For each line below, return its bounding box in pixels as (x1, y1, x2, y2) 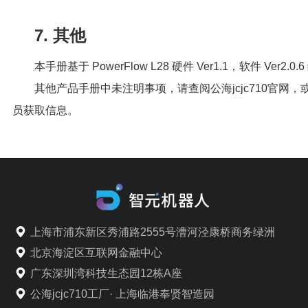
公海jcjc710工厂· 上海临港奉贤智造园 (30, 287, 215, 300)
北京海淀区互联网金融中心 (30, 245, 163, 258)
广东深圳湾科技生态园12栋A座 (30, 266, 183, 279)
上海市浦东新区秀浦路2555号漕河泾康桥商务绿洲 (30, 225, 276, 238)
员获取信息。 (12, 104, 78, 116)
